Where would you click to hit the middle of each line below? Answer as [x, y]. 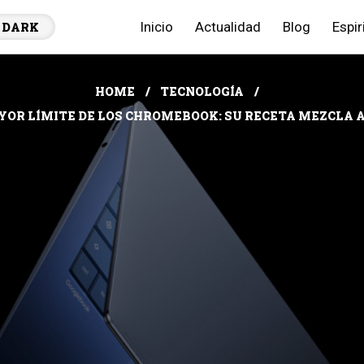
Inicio [156, 27]
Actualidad [228, 27]
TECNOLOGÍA [202, 91]
